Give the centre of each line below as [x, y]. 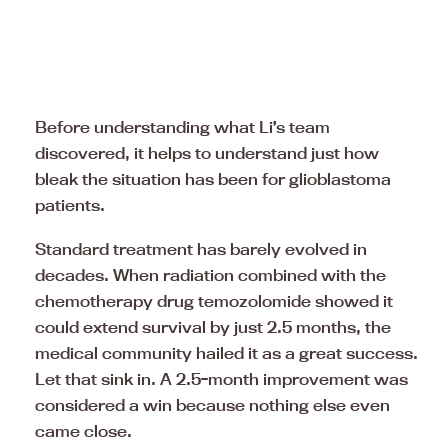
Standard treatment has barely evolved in [201, 248]
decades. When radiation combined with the [210, 274]
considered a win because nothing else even [212, 404]
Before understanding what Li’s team [182, 126]
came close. [83, 430]
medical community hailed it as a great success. [226, 352]
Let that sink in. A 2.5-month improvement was [221, 378]
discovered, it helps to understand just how [207, 152]
